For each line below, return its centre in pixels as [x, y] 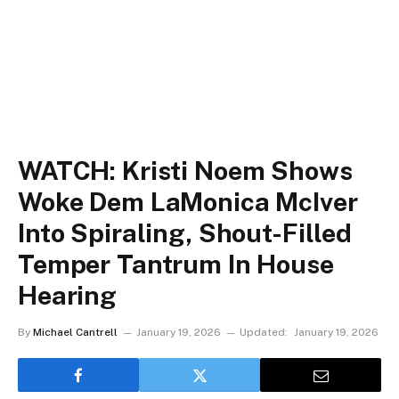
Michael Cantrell [75, 332]
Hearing [67, 295]
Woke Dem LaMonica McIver [188, 202]
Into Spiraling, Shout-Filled [185, 233]
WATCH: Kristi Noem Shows [185, 171]
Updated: [264, 332]
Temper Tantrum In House [176, 264]
